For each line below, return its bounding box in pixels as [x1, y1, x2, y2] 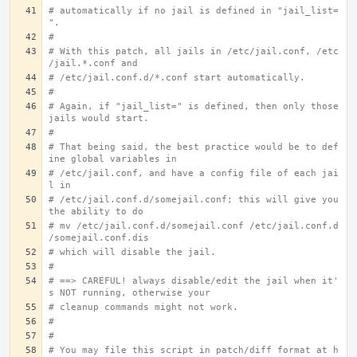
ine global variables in [49, 154, 177, 164]
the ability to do [49, 206, 143, 217]
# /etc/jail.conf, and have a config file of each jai [49, 168, 339, 178]
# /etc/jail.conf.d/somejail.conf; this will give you [49, 194, 339, 205]
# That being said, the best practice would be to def [49, 142, 339, 152]
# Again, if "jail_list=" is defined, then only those [49, 101, 339, 112]
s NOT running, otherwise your [49, 288, 210, 298]
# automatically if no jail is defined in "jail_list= [49, 6, 339, 16]
